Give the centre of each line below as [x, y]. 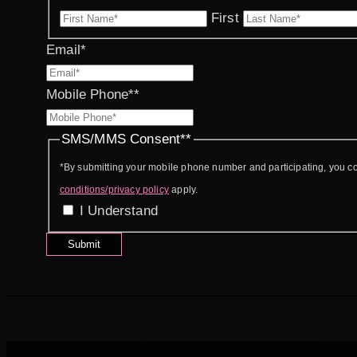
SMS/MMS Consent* [124, 139]
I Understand [118, 211]
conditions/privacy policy [114, 190]
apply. [184, 190]
